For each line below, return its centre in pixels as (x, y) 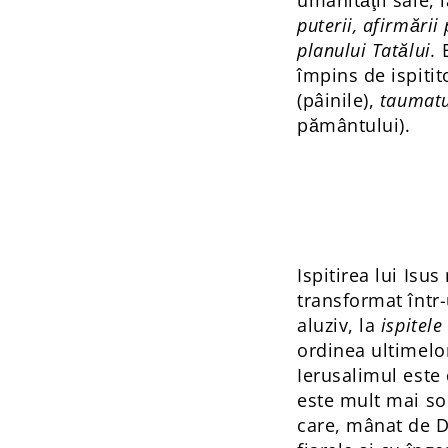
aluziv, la (339, 325)
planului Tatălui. (367, 50)
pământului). (354, 125)
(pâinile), (338, 100)
